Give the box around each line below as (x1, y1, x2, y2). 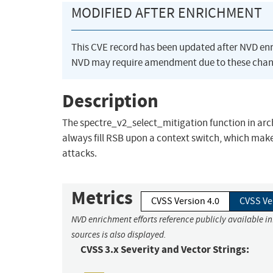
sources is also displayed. (71, 229, 166, 241)
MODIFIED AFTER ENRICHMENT (71, 4, 262, 23)
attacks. (62, 147, 97, 160)
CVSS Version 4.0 (151, 195, 219, 208)
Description (62, 88, 158, 113)
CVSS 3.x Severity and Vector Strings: (80, 243, 249, 257)
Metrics (71, 185, 133, 211)
